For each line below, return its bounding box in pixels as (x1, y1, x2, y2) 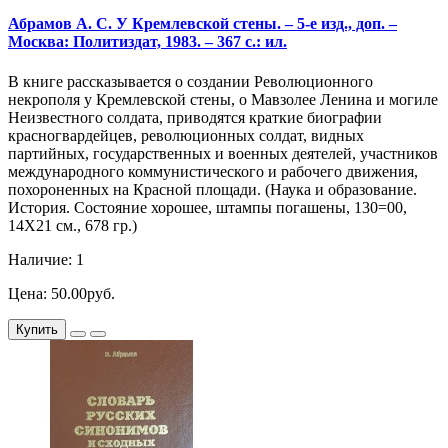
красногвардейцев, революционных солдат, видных (8, 126, 364, 144)
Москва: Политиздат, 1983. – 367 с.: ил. (8, 33, 287, 51)
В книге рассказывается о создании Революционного (8, 72, 373, 90)
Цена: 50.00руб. (8, 284, 115, 302)
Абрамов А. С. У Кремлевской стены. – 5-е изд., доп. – (8, 15, 397, 33)
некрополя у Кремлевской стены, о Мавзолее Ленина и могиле (8, 90, 438, 108)
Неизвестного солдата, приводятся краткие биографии (8, 108, 382, 126)
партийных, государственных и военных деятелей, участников (8, 144, 438, 162)
